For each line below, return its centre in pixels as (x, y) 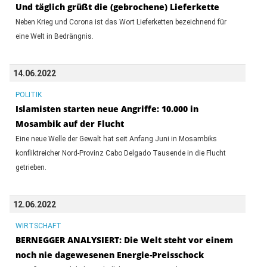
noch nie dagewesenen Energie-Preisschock (109, 254)
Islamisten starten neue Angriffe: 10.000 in (107, 108)
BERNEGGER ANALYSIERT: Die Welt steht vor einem (124, 240)
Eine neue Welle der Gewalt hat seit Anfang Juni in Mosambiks (116, 139)
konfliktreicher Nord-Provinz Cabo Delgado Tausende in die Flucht (120, 153)
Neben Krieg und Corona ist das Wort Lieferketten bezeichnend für (121, 22)
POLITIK (28, 94)
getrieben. (31, 167)
